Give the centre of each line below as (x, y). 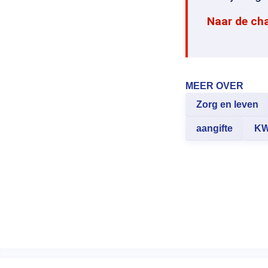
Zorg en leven (227, 105)
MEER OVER (214, 86)
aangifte (214, 129)
